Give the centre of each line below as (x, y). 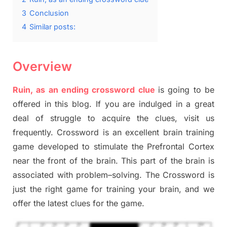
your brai (154, 189)
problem (92, 175)
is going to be (186, 90)
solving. (129, 175)
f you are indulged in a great (156, 104)
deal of (31, 118)
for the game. (119, 203)
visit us (196, 118)
